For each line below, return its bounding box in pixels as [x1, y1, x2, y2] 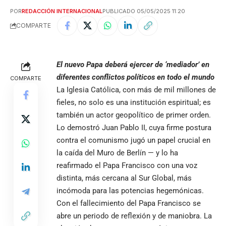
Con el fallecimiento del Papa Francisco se [56, 198, 201, 208]
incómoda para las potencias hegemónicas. [56, 186, 204, 195]
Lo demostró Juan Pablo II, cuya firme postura [56, 123, 211, 132]
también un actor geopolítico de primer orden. [56, 110, 211, 120]
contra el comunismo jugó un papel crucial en [56, 135, 210, 145]
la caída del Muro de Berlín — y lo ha [56, 148, 178, 157]
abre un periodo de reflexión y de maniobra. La [56, 211, 212, 220]
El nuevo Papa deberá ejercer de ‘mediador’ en [56, 60, 209, 69]
